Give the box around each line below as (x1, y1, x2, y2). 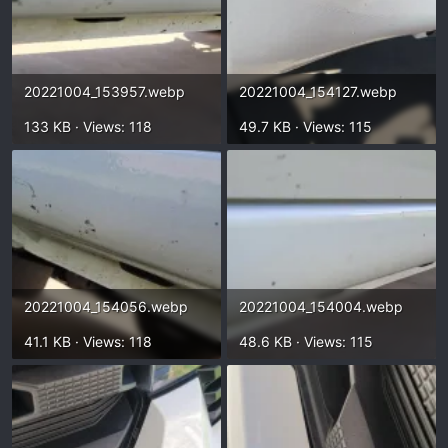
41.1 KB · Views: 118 (24, 333, 152, 350)
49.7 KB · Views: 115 (239, 118, 372, 135)
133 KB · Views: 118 (24, 118, 152, 135)
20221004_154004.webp (239, 298, 403, 315)
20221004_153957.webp (24, 83, 185, 100)
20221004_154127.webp (239, 83, 397, 100)
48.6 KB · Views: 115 (239, 333, 373, 350)
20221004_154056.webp (24, 298, 188, 315)
